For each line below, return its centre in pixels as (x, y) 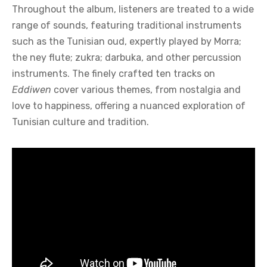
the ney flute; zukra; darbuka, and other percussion (127, 58)
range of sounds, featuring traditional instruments (127, 26)
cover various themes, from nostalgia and (146, 90)
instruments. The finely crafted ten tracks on (114, 74)
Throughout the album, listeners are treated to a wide (133, 10)
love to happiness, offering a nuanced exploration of (129, 106)
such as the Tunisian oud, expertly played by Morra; (127, 42)
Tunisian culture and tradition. (80, 122)
